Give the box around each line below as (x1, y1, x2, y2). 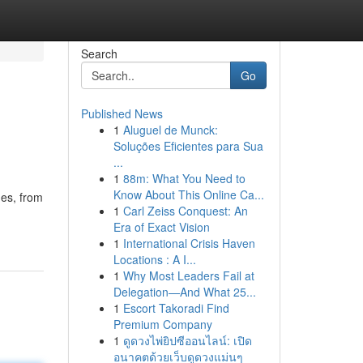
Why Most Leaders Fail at (122, 267, 254, 284)
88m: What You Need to (122, 170, 246, 186)
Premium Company (113, 316, 212, 332)
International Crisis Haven (122, 235, 255, 251)
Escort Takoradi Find (122, 300, 229, 316)
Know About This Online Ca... (113, 186, 264, 203)
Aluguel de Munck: (122, 122, 218, 138)
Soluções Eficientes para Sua (113, 138, 263, 154)
